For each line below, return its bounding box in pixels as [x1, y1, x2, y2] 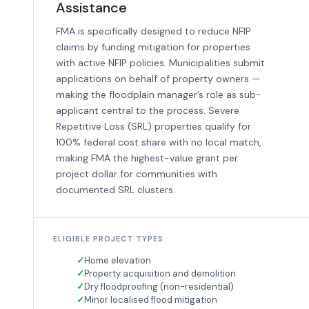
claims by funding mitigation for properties [56, 40, 250, 53]
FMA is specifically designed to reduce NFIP [56, 24, 251, 37]
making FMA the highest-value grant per [56, 151, 238, 164]
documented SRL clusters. [56, 183, 175, 196]
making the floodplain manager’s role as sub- [56, 88, 261, 101]
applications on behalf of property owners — [56, 72, 260, 85]
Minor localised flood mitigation [84, 293, 217, 306]
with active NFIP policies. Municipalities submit [56, 56, 265, 69]
